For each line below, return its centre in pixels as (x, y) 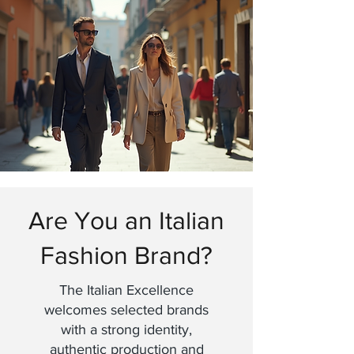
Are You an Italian (126, 220)
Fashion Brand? (126, 254)
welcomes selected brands (126, 309)
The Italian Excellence (126, 290)
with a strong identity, (126, 329)
